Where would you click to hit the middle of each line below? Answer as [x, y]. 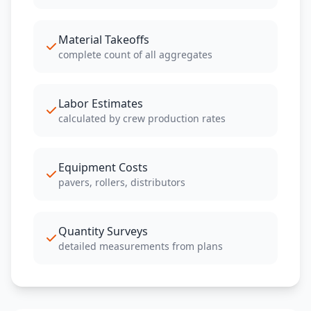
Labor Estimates [101, 103]
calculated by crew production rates [142, 118]
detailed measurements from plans [141, 246]
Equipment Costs [103, 167]
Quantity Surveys [103, 231]
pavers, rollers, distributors [122, 182]
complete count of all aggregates [135, 54]
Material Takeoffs [104, 40]
